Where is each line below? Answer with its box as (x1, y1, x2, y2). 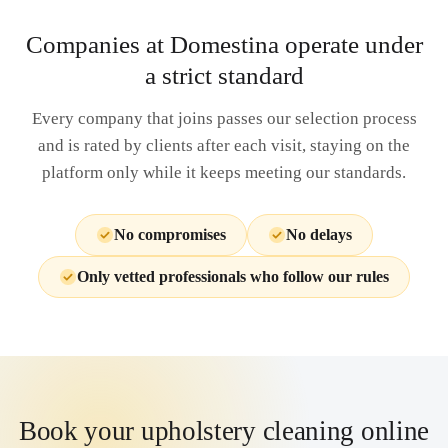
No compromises (114, 226, 226, 243)
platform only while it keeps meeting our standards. (42, 163, 406, 182)
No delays (286, 226, 352, 243)
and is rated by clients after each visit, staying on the (38, 136, 410, 155)
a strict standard (144, 62, 304, 89)
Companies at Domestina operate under (25, 31, 423, 58)
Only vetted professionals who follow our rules (77, 268, 389, 285)
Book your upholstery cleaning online (18, 416, 430, 446)
